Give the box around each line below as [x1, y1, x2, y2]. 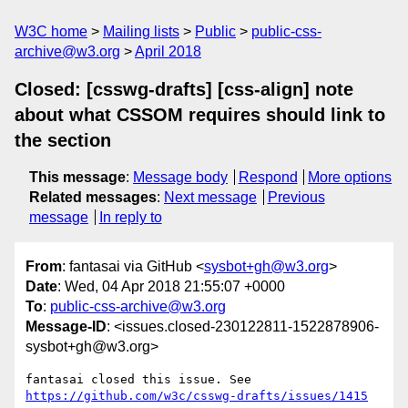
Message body [133, 169, 228, 185]
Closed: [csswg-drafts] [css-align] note [15, 79, 353, 99]
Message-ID [25, 319, 107, 335]
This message [29, 169, 126, 185]
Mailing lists [103, 24, 179, 39]
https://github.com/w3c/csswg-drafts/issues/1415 [25, 389, 368, 403]
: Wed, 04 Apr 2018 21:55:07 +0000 [57, 279, 285, 295]
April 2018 [135, 44, 201, 59]
